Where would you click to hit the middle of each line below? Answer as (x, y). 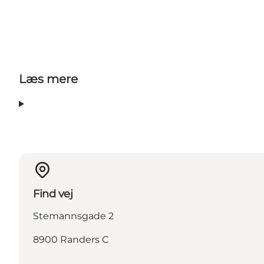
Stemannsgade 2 (73, 216)
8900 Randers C (71, 240)
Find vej (53, 194)
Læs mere (48, 79)
